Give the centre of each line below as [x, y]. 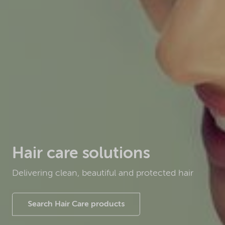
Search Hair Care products [76, 204]
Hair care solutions [81, 153]
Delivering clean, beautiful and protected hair [103, 173]
